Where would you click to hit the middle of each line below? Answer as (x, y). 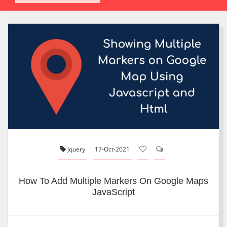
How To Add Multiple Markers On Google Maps (113, 181)
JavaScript (113, 192)
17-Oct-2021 (112, 149)
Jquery (75, 149)
